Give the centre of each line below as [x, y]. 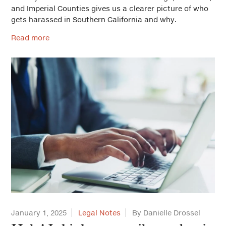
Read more [30, 38]
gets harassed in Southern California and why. [95, 19]
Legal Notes [99, 213]
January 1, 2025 [39, 213]
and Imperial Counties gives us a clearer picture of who [110, 8]
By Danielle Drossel [166, 213]
